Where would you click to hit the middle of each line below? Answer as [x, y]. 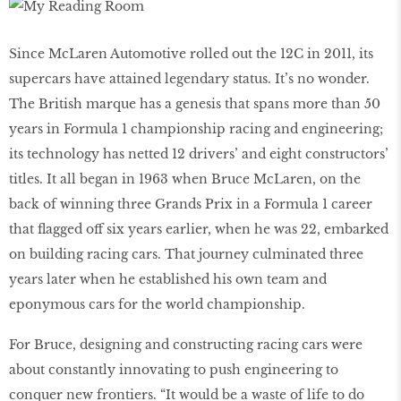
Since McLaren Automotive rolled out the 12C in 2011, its [191, 54]
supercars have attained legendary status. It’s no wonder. [189, 79]
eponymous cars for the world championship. [159, 305]
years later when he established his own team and [168, 280]
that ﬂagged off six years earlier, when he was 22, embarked [199, 230]
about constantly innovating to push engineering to [174, 369]
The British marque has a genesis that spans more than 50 [195, 104]
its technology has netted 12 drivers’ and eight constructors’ [199, 154]
